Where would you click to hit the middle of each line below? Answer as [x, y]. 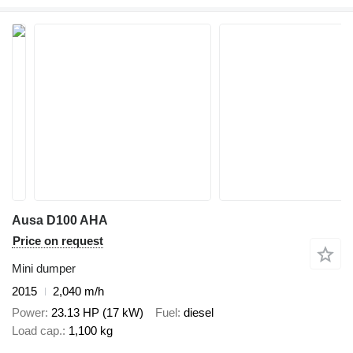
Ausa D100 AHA [60, 220]
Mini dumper [44, 268]
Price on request [58, 241]
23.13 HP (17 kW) [97, 312]
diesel [199, 312]
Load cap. [37, 330]
